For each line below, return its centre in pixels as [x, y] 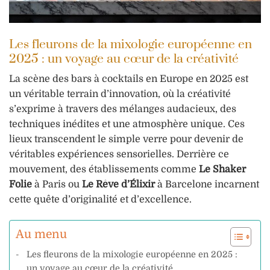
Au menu [41, 234]
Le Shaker [222, 170]
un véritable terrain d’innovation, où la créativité [120, 94]
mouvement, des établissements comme [104, 170]
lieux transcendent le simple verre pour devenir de [126, 140]
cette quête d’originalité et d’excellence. [100, 200]
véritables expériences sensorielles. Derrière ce [119, 155]
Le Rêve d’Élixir [118, 185]
